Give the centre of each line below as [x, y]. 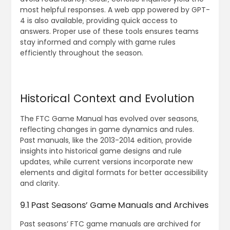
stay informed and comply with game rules [98, 42]
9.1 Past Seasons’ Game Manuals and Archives [114, 205]
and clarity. [40, 184]
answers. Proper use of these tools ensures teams [109, 32]
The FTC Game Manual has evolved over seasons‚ [109, 119]
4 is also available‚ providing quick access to [99, 21]
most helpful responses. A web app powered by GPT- [115, 10]
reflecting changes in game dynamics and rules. [107, 130]
